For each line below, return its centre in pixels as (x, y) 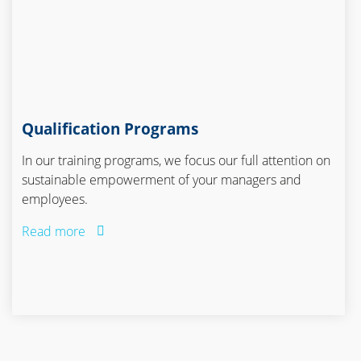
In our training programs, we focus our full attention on (176, 160)
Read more (54, 231)
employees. (55, 199)
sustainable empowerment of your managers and (162, 179)
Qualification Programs (110, 129)
